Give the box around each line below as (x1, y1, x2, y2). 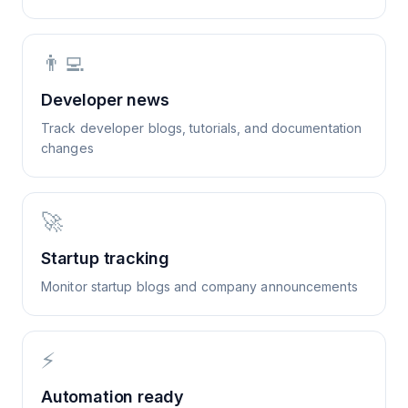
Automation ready (41, 387, 185, 406)
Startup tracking (41, 249, 170, 268)
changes (41, 140, 94, 156)
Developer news (41, 90, 169, 109)
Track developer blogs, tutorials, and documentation (41, 120, 362, 136)
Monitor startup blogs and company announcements (41, 279, 358, 294)
